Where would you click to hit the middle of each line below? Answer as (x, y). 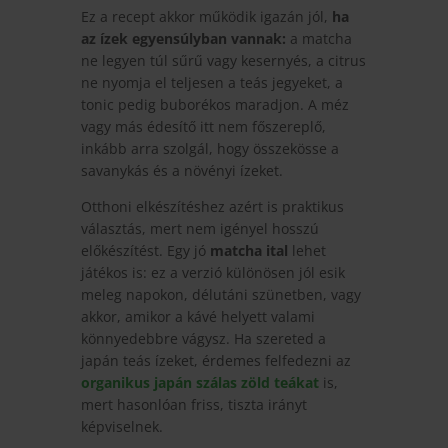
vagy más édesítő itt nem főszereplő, (203, 126)
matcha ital (248, 250)
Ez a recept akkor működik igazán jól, (206, 16)
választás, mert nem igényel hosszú (199, 228)
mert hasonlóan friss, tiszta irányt (193, 404)
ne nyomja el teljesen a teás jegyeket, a (211, 82)
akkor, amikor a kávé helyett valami (197, 316)
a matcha (318, 38)
